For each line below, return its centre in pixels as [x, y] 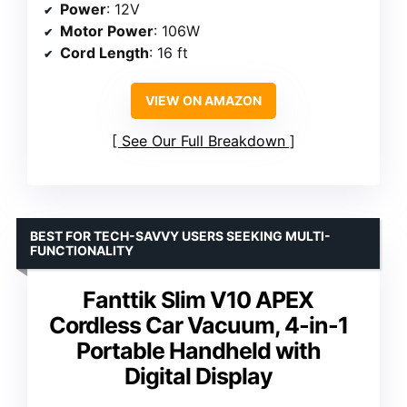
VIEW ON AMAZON [203, 101]
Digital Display [198, 377]
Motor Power [107, 31]
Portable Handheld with [198, 351]
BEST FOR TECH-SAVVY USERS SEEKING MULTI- [180, 236]
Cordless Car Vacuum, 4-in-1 [198, 326]
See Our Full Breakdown [203, 141]
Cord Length [104, 53]
